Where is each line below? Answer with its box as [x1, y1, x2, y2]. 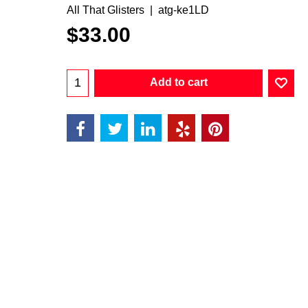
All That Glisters [67, 3, 144, 16]
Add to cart [149, 76, 208, 88]
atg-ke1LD [158, 3, 209, 16]
